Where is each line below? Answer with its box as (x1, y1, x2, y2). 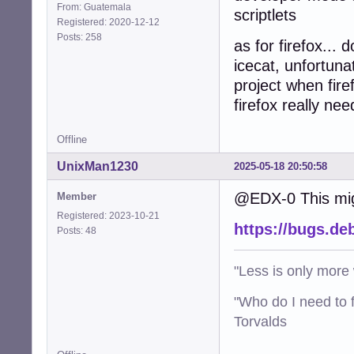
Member (57, 190, 96, 203)
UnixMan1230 (57, 160, 138, 174)
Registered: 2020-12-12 (57, 17, 160, 28)
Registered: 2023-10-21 (57, 210, 160, 222)
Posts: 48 (57, 225, 101, 237)
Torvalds (234, 313, 287, 330)
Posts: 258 (57, 32, 107, 43)
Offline (57, 134, 87, 146)
